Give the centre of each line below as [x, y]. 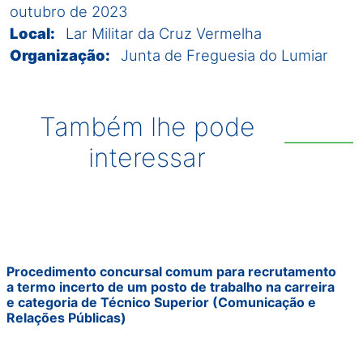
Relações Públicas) [66, 317]
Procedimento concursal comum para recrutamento [171, 271]
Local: [32, 33]
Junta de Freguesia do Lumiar [224, 55]
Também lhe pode [147, 126]
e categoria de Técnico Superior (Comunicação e [161, 302]
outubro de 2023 [69, 11]
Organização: [60, 55]
